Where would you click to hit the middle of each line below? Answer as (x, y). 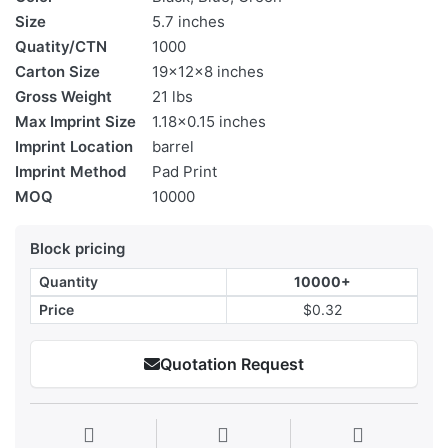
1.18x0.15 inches (209, 122)
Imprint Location (74, 147)
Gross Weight (63, 97)
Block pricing (77, 249)
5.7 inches (188, 22)
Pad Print (184, 172)
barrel (173, 147)
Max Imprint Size (75, 122)
